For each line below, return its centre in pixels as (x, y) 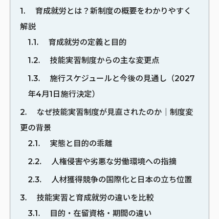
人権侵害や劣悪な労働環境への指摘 (113, 161)
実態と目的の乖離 (80, 143)
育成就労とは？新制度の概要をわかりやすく (112, 11)
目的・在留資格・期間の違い (100, 213)
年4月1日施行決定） (64, 94)
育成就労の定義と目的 (87, 42)
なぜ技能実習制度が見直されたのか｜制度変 (114, 112)
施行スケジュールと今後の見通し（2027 (121, 78)
